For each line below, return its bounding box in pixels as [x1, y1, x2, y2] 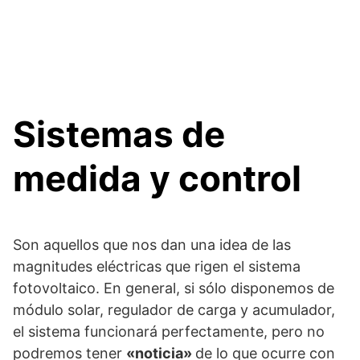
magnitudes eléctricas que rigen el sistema [13, 258, 301, 275]
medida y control [13, 157, 301, 200]
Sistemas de [13, 112, 225, 156]
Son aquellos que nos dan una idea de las [13, 236, 291, 253]
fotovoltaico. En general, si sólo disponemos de [13, 280, 334, 297]
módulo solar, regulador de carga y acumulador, [13, 301, 335, 318]
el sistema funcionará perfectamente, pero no [13, 323, 325, 340]
